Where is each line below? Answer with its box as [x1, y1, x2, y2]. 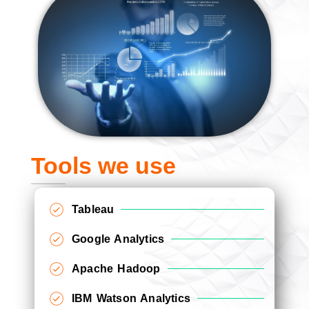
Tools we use [31, 152, 176, 179]
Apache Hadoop [72, 262, 161, 275]
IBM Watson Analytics [72, 292, 190, 304]
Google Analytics [72, 232, 165, 245]
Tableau [72, 203, 114, 215]
